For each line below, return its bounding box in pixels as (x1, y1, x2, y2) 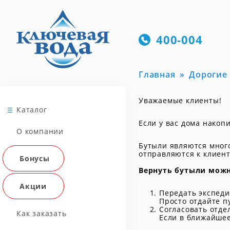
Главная (139, 69, 176, 80)
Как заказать (16, 208, 67, 218)
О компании (16, 126, 64, 136)
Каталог (16, 104, 47, 114)
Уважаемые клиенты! (139, 95, 222, 105)
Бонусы (20, 153, 50, 163)
